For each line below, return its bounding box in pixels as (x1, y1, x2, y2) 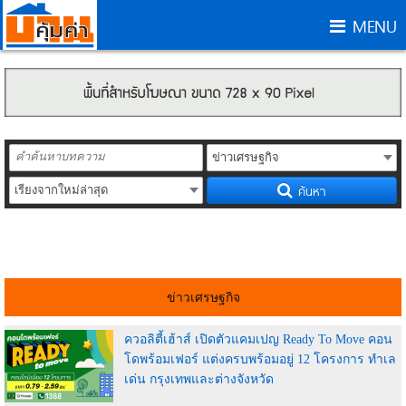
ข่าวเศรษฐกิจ (166, 290, 240, 305)
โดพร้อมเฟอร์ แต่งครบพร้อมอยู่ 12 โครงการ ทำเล (124, 353, 396, 367)
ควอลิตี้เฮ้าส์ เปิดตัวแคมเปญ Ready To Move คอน (124, 333, 392, 347)
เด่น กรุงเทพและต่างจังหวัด (124, 372, 274, 387)
